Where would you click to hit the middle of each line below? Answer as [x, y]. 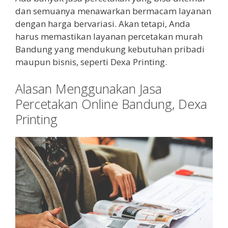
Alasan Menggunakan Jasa [89, 89]
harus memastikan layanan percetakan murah [109, 36]
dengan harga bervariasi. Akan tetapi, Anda [103, 23]
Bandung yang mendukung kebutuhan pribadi [110, 49]
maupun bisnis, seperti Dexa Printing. [91, 62]
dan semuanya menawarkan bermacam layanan [113, 11]
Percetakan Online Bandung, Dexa [111, 104]
